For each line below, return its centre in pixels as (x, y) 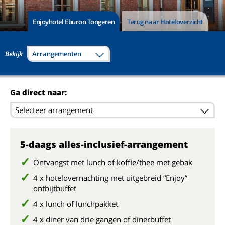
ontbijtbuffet (55, 188)
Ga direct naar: (40, 92)
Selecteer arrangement (54, 110)
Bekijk (14, 54)
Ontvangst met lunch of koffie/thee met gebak (113, 162)
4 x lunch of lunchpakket (76, 204)
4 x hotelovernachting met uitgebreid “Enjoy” (110, 178)
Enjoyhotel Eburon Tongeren (74, 21)
